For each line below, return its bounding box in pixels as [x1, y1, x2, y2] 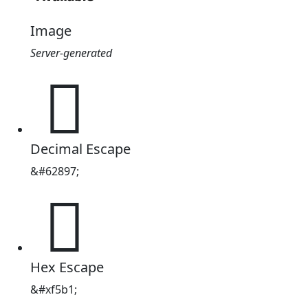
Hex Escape [30, 258, 104, 276]
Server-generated [30, 45, 112, 60]
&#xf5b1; [30, 282, 77, 297]
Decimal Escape [30, 140, 131, 158]
